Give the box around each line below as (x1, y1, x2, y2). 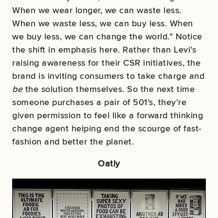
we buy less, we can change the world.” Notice (12, 30, 202, 42)
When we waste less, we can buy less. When (12, 17, 193, 29)
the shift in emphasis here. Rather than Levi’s (12, 43, 196, 55)
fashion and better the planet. (12, 135, 134, 147)
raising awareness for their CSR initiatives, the (12, 56, 200, 69)
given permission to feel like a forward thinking (12, 109, 203, 121)
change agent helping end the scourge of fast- (12, 122, 201, 134)
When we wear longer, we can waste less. (12, 3, 182, 16)
